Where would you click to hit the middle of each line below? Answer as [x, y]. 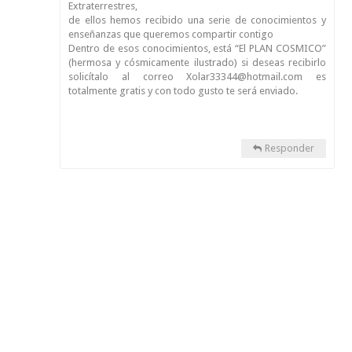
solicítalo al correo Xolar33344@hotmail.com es [197, 77]
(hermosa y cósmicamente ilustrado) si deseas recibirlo [197, 62]
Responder [290, 148]
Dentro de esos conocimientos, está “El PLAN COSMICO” [197, 48]
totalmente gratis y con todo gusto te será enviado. [183, 91]
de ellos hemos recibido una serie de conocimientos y [197, 20]
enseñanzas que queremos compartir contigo [171, 34]
